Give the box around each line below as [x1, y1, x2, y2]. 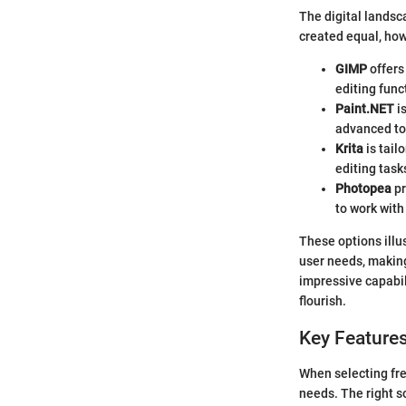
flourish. [299, 294, 346, 309]
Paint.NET [335, 101, 394, 117]
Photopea [335, 181, 391, 197]
